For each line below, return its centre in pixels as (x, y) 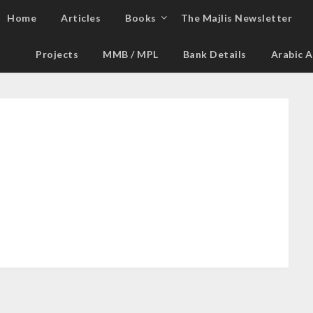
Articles (81, 18)
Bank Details (214, 54)
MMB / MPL (131, 54)
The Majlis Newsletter (236, 18)
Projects (57, 54)
